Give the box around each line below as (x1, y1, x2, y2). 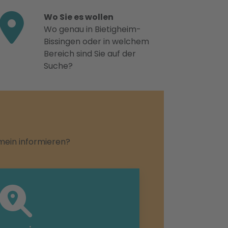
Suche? (44, 60, 73, 72)
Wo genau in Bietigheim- (44, 23, 141, 35)
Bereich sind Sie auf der (44, 48, 136, 60)
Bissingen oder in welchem (44, 36, 149, 47)
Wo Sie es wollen (44, 11, 113, 23)
